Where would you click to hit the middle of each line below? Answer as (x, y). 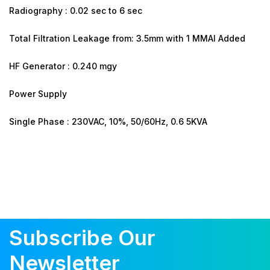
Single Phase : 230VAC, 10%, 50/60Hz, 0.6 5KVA (108, 121)
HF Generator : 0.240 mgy (63, 66)
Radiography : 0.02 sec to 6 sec (76, 10)
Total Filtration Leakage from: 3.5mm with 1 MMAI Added (127, 38)
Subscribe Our (82, 237)
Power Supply (38, 93)
